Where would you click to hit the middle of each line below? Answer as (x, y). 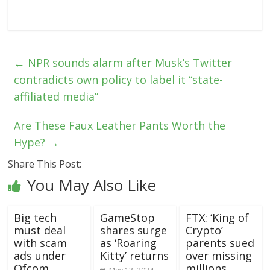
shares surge (133, 230)
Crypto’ (204, 230)
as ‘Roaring (128, 243)
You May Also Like (92, 185)
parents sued (220, 243)
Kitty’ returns (134, 255)
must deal (40, 230)
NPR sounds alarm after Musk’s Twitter (129, 62)
